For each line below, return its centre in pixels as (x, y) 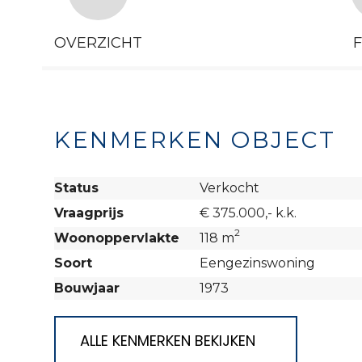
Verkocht (229, 188)
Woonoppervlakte (117, 238)
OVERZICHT (98, 43)
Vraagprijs (89, 213)
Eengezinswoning (257, 263)
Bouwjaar (87, 288)
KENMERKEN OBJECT (195, 140)
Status (76, 188)
